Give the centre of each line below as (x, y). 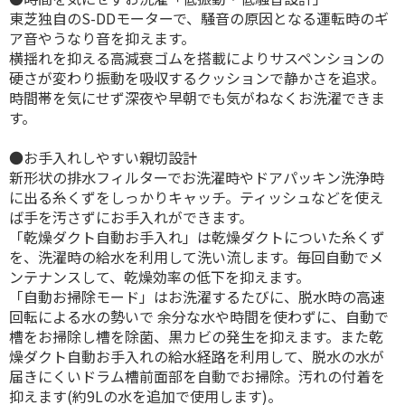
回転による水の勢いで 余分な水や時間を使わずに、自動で (199, 316)
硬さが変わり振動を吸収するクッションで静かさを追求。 (197, 78)
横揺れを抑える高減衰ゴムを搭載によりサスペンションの (197, 58)
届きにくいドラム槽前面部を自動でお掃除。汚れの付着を (197, 376)
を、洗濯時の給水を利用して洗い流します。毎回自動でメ (196, 257)
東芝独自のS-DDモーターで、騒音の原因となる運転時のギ (199, 18)
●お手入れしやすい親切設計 (103, 157)
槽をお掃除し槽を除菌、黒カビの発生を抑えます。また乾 (196, 336)
